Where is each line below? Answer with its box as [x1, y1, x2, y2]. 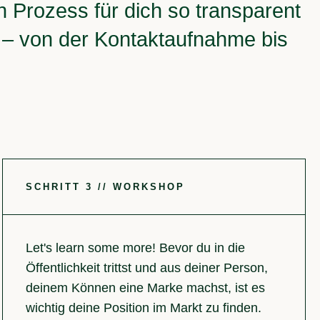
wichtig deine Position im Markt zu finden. [26, 301, 262, 316]
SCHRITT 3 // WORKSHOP [26, 181, 186, 193]
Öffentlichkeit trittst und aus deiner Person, [26, 261, 269, 276]
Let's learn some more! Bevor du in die [26, 241, 246, 256]
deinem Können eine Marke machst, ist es [26, 281, 266, 296]
